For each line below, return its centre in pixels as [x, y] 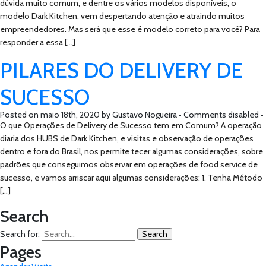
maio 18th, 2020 [70, 115]
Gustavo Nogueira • [147, 115]
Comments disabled [221, 115]
